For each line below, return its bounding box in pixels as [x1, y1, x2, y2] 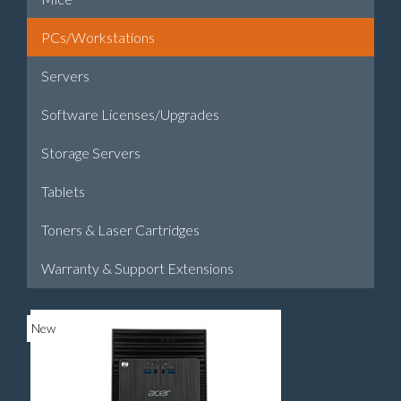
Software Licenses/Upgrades [41, 106, 219, 123]
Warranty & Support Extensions [41, 260, 234, 277]
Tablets [41, 183, 85, 200]
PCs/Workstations [41, 29, 155, 46]
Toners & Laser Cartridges [41, 221, 200, 238]
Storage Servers [41, 144, 141, 161]
